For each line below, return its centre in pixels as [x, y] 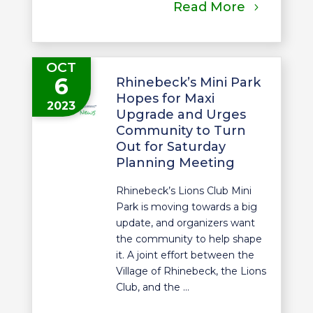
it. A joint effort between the [185, 255]
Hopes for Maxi [165, 99]
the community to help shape [189, 239]
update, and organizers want [185, 223]
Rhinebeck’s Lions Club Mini [183, 191]
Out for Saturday [170, 147]
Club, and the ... [152, 287]
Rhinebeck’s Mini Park [188, 83]
